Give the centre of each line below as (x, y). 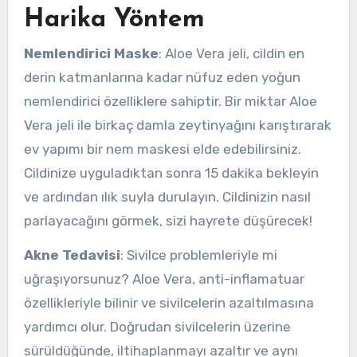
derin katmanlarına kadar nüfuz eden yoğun (162, 78)
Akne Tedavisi (72, 255)
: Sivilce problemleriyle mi (198, 255)
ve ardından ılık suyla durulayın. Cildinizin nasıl (167, 197)
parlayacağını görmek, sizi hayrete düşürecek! (168, 221)
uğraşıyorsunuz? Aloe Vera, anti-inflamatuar (164, 279)
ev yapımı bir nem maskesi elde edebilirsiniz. (162, 149)
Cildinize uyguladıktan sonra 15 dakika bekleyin (171, 173)
